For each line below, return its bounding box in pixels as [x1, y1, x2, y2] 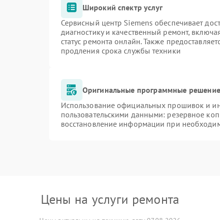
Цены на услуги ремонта [40, 191, 180, 207]
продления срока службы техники [60, 46, 181, 55]
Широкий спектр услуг [82, 2, 163, 12]
